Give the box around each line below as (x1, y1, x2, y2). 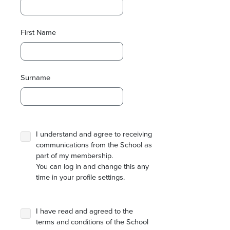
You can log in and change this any (36, 162, 149, 171)
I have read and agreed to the (36, 207, 133, 216)
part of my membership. (36, 151, 113, 161)
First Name (21, 28, 56, 37)
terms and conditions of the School (36, 218, 148, 227)
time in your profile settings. (36, 173, 125, 182)
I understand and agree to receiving (36, 130, 152, 139)
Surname (21, 73, 50, 83)
